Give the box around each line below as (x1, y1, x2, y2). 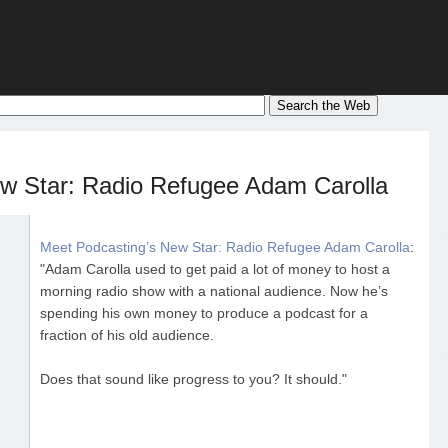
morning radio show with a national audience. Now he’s (40, 284, 388, 299)
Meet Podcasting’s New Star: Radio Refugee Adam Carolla (40, 240, 410, 255)
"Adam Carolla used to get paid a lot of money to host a (40, 262, 390, 277)
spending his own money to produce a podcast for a (40, 306, 368, 321)
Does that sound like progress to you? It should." (40, 372, 347, 387)
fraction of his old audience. (40, 328, 214, 343)
